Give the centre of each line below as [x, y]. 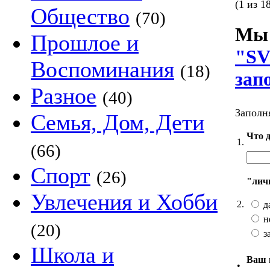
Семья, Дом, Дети [118, 122]
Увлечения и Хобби [124, 202]
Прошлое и [85, 43]
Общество [80, 16]
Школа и [72, 255]
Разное [64, 96]
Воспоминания [102, 69]
